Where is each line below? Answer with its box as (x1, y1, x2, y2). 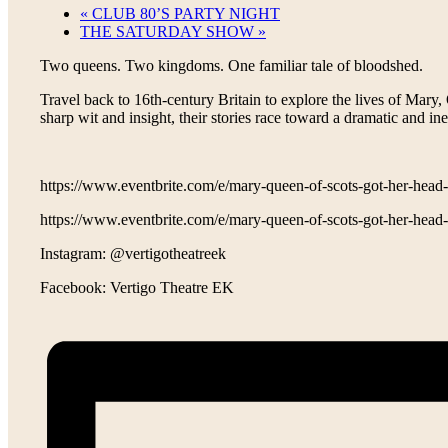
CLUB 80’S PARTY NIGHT (88, 4, 280, 22)
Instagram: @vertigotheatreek (40, 244, 226, 262)
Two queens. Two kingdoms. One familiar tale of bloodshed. (40, 56, 423, 74)
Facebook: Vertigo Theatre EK (40, 278, 234, 296)
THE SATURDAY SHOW (80, 22, 258, 40)
